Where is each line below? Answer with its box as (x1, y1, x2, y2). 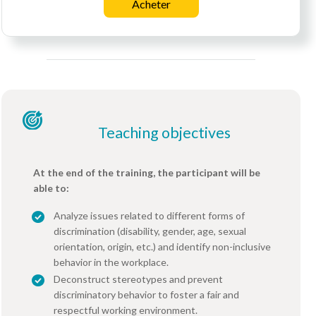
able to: (33, 182, 69, 195)
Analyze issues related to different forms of (54, 209, 245, 222)
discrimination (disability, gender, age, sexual (54, 225, 246, 238)
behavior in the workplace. (54, 256, 169, 269)
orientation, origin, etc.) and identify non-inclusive (54, 241, 271, 253)
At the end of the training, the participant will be (33, 166, 260, 179)
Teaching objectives (98, 123, 231, 142)
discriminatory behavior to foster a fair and (54, 288, 239, 301)
